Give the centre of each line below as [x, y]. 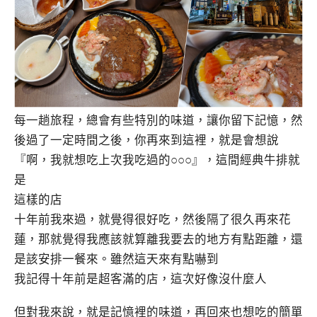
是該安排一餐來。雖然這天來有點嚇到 [116, 259]
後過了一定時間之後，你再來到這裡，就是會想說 [146, 140]
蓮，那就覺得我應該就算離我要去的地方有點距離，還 [158, 239]
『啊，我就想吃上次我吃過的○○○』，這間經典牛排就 [157, 160]
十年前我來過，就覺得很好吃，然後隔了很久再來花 [152, 219]
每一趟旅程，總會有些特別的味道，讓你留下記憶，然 [158, 120]
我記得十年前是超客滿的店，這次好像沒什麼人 [140, 279]
